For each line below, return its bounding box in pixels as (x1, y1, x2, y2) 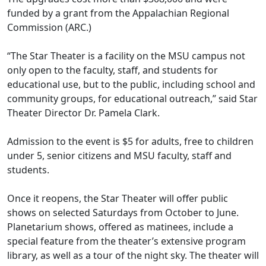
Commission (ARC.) (7, 21, 99, 34)
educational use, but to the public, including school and (7, 78, 255, 91)
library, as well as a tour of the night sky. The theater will (7, 249, 259, 262)
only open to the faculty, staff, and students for (7, 64, 218, 77)
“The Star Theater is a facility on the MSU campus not (7, 49, 245, 63)
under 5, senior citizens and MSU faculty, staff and (7, 149, 232, 163)
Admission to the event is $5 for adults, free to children (7, 135, 254, 148)
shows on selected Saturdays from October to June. (7, 206, 239, 220)
